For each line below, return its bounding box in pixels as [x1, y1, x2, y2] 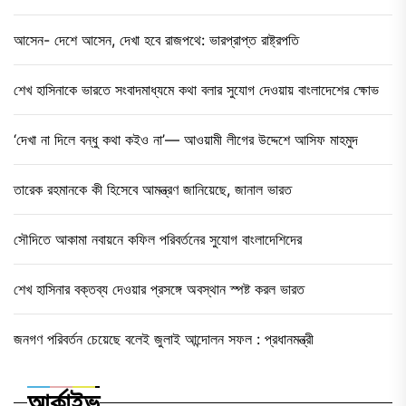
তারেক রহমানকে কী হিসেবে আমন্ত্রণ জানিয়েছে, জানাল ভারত [14, 179, 292, 198]
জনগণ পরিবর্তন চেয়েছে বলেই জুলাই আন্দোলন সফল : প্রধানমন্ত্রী [14, 329, 314, 348]
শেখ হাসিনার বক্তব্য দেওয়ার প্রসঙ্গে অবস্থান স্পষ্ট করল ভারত [14, 279, 304, 298]
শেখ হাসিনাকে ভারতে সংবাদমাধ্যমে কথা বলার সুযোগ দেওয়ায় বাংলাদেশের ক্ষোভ [14, 80, 379, 99]
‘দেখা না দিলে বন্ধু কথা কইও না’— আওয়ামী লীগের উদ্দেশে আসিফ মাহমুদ [14, 130, 358, 149]
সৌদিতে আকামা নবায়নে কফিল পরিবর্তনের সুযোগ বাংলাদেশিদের [14, 229, 302, 248]
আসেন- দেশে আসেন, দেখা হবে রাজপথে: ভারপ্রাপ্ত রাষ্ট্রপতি [14, 30, 299, 49]
